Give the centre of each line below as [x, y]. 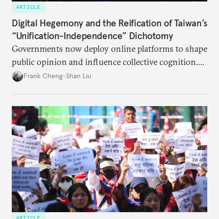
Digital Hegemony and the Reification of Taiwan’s [109, 23]
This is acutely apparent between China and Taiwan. [109, 75]
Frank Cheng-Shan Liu [57, 76]
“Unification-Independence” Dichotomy [92, 35]
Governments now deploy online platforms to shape [109, 48]
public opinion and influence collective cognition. [105, 62]
